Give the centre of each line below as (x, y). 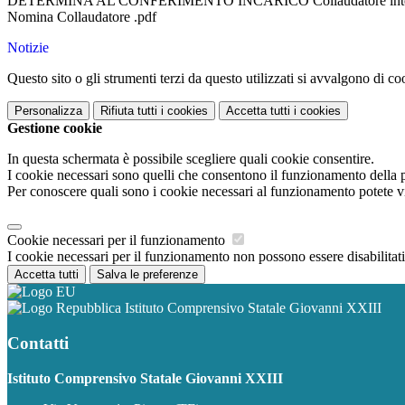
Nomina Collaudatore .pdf (82, 17)
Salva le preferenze (147, 275)
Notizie (28, 48)
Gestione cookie (55, 128)
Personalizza (48, 111)
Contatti (38, 343)
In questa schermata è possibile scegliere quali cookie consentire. (191, 159)
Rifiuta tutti (129, 111)
